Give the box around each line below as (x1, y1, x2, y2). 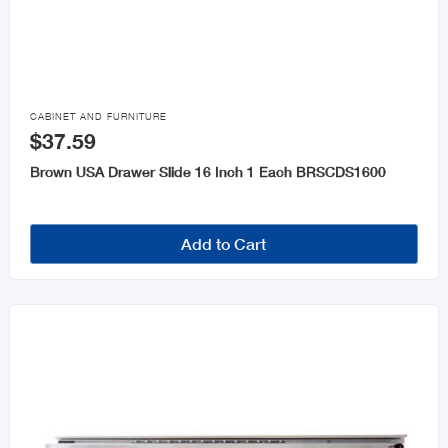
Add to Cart (181, 234, 267, 254)
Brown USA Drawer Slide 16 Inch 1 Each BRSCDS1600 (29, 163, 386, 181)
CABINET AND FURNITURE (29, 111, 167, 123)
